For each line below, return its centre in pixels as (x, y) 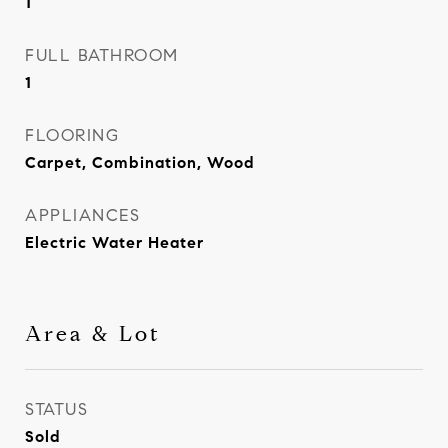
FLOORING (72, 135)
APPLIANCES (82, 215)
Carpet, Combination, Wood (140, 162)
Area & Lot (93, 334)
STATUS (56, 409)
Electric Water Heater (114, 242)
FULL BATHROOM (102, 55)
